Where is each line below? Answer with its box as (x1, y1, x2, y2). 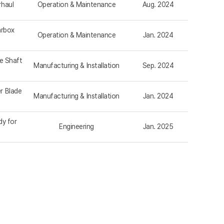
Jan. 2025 (142, 122, 173, 131)
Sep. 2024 (142, 61, 174, 70)
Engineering (59, 122, 94, 131)
